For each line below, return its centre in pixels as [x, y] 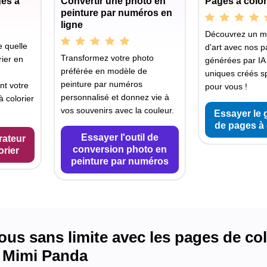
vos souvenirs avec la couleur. [118, 110]
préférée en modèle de [104, 71]
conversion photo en [119, 149]
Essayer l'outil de [119, 137]
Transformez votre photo [108, 58]
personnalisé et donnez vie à [115, 97]
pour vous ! [226, 86]
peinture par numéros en [117, 13]
